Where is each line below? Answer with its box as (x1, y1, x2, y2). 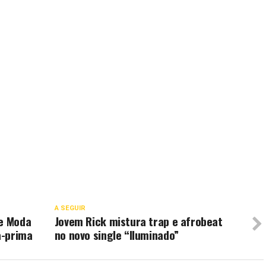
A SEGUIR (54, 204, 85, 212)
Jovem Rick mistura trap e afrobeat (54, 213, 223, 230)
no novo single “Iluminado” (54, 226, 179, 243)
